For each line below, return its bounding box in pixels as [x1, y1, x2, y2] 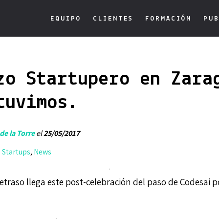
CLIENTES [93, 15, 134, 22]
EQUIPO [50, 15, 82, 22]
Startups [2, 147, 30, 157]
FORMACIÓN [145, 15, 192, 22]
